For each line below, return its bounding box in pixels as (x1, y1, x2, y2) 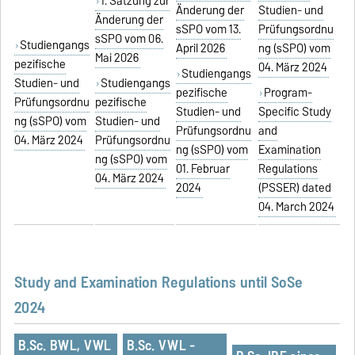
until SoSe (236, 269, 303, 295)
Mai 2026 (95, 48, 139, 68)
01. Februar (176, 159, 231, 179)
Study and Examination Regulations (14, 269, 237, 295)
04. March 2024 (258, 197, 335, 217)
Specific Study (258, 102, 332, 122)
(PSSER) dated (258, 178, 332, 198)
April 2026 (176, 39, 226, 59)
